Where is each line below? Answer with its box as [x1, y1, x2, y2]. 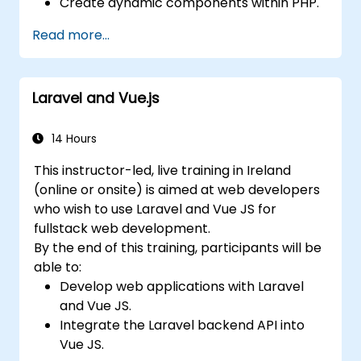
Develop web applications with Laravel [60, 276, 305, 296]
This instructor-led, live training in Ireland [34, 160, 292, 180]
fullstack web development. [34, 218, 211, 238]
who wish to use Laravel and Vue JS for [34, 199, 277, 218]
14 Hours [48, 131, 97, 147]
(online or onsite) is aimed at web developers [34, 180, 321, 199]
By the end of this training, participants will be [34, 238, 322, 257]
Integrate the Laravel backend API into [60, 315, 305, 334]
